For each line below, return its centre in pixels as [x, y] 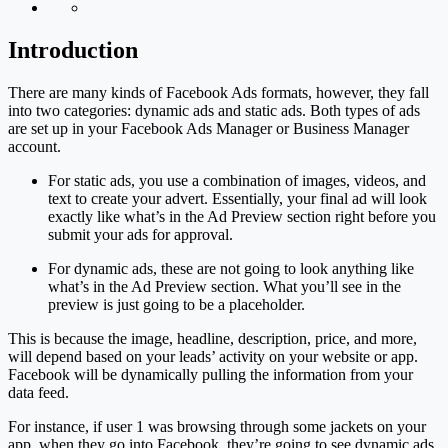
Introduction [73, 49]
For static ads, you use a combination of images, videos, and [237, 180]
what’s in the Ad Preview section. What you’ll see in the [224, 286]
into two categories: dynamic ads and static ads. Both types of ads [214, 110]
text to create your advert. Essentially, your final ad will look [237, 198]
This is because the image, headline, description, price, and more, [212, 338]
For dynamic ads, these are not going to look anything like [231, 268]
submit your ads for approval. [140, 234]
